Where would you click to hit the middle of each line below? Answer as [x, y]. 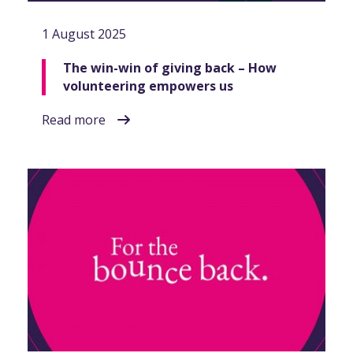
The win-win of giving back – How [170, 68]
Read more [74, 120]
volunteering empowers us [148, 86]
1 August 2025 [84, 34]
